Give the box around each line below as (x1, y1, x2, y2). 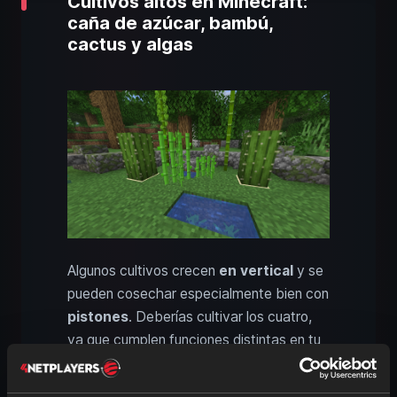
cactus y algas (67, 34, 193, 56)
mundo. (67, 354, 113, 371)
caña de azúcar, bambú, (67, 12, 273, 35)
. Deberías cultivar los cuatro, (128, 307, 312, 325)
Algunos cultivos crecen (67, 261, 219, 279)
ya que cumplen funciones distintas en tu (67, 331, 321, 348)
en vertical (219, 261, 293, 279)
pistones (67, 307, 128, 325)
